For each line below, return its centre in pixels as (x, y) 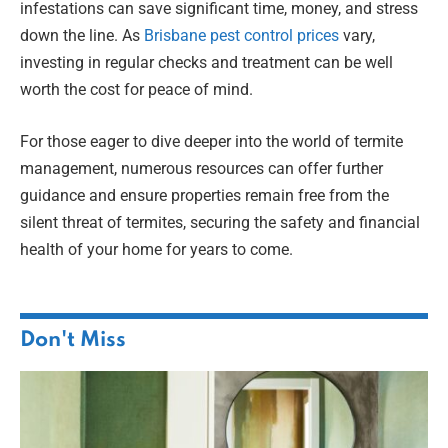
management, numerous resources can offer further (201, 168)
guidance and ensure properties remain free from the (204, 195)
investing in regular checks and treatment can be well (206, 63)
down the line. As (82, 36)
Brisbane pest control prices (241, 36)
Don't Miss (73, 340)
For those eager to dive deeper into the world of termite (211, 141)
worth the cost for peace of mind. (136, 90)
